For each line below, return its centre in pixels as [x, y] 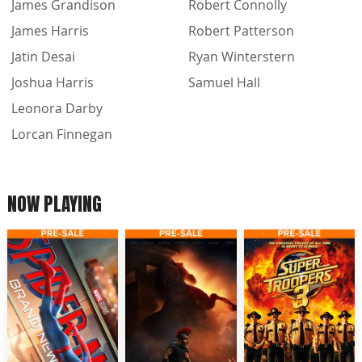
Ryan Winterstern [242, 56]
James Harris [50, 30]
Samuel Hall [224, 82]
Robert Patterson [241, 30]
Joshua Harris [53, 82]
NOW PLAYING [55, 204]
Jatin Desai [43, 56]
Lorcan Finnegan [62, 134]
